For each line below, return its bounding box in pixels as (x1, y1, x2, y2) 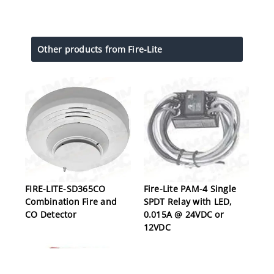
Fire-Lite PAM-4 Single (143, 183, 236, 195)
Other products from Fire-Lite (37, 43, 163, 55)
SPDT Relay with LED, (143, 196, 232, 208)
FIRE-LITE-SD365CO (25, 183, 106, 195)
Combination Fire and (25, 196, 117, 208)
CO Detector (25, 209, 76, 221)
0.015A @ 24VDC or (143, 209, 224, 221)
